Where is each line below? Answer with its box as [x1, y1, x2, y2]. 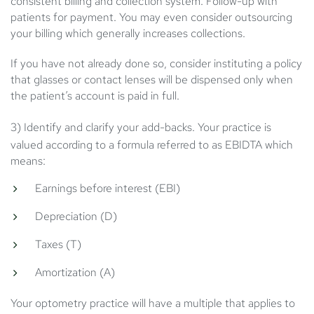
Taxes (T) [35, 237, 81, 252]
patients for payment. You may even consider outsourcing [11, 10, 292, 25]
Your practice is [198, 120, 271, 135]
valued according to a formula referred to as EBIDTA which [11, 137, 293, 153]
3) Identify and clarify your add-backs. [11, 120, 198, 135]
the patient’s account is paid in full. [11, 88, 179, 104]
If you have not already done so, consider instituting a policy [11, 56, 302, 71]
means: [11, 153, 46, 169]
